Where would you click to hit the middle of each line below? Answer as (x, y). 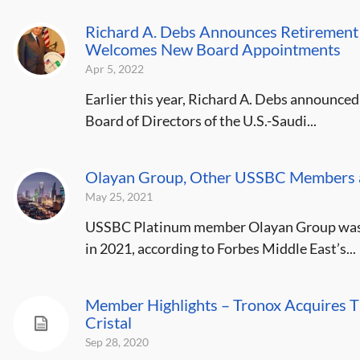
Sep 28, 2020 (117, 342)
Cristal (108, 322)
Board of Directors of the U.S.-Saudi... (200, 121)
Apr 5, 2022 (114, 69)
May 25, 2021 (119, 196)
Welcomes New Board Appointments (213, 49)
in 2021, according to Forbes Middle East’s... (220, 248)
